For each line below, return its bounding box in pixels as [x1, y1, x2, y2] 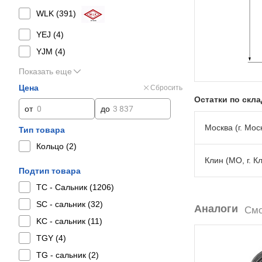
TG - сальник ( [36, 250, 91, 260]
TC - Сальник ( [36, 182, 92, 192]
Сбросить [150, 84, 182, 92]
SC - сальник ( [36, 199, 91, 209]
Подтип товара [19, 166, 81, 175]
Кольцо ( [36, 142, 69, 151]
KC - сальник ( [36, 216, 91, 226]
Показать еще [19, 67, 72, 76]
